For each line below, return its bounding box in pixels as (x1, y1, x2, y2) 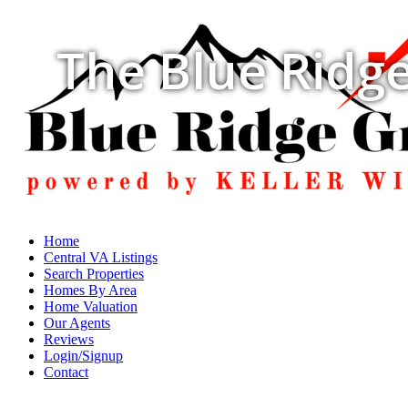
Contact (44, 364, 88, 380)
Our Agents (44, 315, 110, 331)
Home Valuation (44, 299, 138, 314)
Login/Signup (44, 348, 123, 363)
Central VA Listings (44, 250, 158, 265)
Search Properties (44, 266, 144, 281)
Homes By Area (44, 282, 137, 298)
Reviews (44, 331, 94, 347)
